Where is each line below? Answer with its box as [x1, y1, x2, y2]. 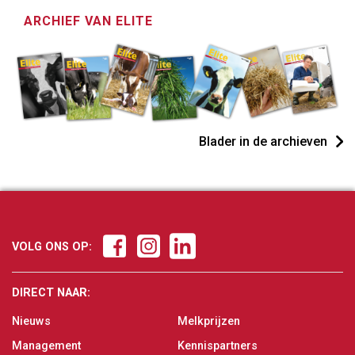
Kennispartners [177, 339, 258, 353]
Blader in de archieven [199, 134, 327, 150]
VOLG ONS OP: [12, 240, 92, 254]
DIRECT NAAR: [12, 286, 90, 300]
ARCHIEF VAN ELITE [24, 13, 153, 29]
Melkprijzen [177, 315, 240, 329]
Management [12, 339, 81, 353]
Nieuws [12, 315, 51, 329]
